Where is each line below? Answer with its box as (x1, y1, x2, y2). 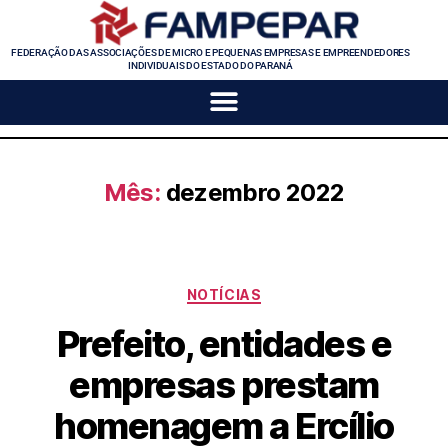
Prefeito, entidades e (56, 322, 392, 367)
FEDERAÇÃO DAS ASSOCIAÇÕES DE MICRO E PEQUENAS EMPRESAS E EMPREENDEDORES (11, 46, 410, 58)
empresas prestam (69, 363, 379, 408)
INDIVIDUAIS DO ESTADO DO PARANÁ (128, 59, 293, 71)
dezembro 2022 (165, 177, 345, 207)
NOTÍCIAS (186, 285, 262, 303)
